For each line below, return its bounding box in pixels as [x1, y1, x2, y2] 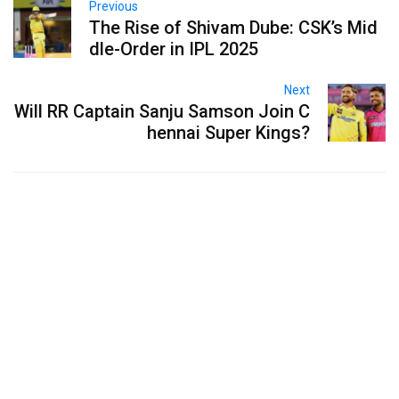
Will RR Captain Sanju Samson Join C [14, 101, 311, 123]
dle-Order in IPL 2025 [88, 38, 258, 61]
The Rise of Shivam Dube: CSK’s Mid [88, 17, 378, 39]
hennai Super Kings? [147, 122, 311, 144]
